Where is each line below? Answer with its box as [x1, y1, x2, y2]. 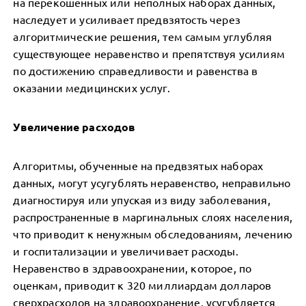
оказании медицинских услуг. [13, 81, 170, 94]
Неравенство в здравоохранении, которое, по [13, 261, 252, 275]
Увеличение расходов [13, 120, 136, 134]
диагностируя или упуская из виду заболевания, [13, 193, 270, 206]
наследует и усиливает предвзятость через [13, 12, 240, 26]
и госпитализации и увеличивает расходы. [13, 244, 238, 258]
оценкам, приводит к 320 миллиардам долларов [13, 278, 272, 292]
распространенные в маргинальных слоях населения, [13, 210, 293, 223]
